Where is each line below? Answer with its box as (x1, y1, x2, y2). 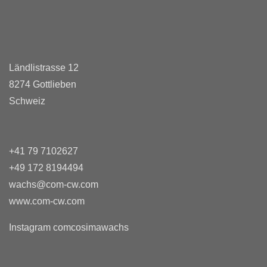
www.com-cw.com (9, 195, 85, 206)
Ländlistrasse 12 (9, 62, 79, 73)
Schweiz (9, 95, 45, 106)
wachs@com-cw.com (9, 179, 98, 190)
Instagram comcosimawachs (9, 222, 129, 232)
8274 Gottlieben (9, 79, 76, 89)
